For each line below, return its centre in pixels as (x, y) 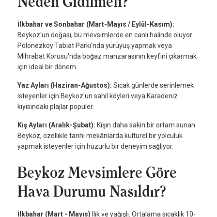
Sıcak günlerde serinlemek (153, 85)
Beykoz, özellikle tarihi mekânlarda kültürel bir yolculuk (100, 135)
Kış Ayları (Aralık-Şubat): (56, 125)
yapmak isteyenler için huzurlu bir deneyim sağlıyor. (95, 146)
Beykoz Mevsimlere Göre (97, 172)
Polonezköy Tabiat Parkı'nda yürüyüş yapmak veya (95, 45)
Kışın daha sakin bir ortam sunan (145, 125)
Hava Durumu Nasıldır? (92, 191)
